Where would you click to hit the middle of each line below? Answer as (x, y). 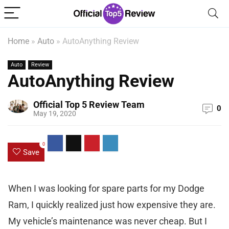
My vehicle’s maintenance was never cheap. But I (108, 221)
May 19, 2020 (55, 114)
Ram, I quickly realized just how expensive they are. (112, 205)
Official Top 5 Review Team (89, 105)
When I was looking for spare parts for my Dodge (106, 188)
